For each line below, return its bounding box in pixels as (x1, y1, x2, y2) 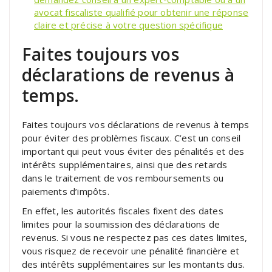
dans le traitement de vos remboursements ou (22, 171, 224, 184)
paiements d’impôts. (22, 185, 109, 197)
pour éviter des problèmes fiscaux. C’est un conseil (22, 131, 241, 144)
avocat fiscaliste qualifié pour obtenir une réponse (34, 5, 249, 18)
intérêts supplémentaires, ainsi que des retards (22, 158, 228, 171)
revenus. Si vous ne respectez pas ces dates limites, (22, 231, 248, 243)
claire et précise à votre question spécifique (34, 18, 223, 31)
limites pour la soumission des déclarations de (22, 217, 220, 230)
